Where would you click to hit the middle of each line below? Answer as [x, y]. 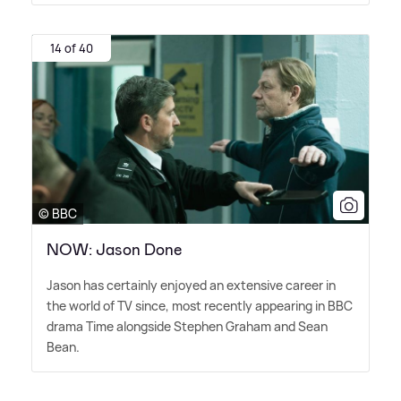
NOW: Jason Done [114, 249]
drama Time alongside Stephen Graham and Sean [187, 326]
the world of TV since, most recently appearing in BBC [200, 305]
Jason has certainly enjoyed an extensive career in [191, 285]
